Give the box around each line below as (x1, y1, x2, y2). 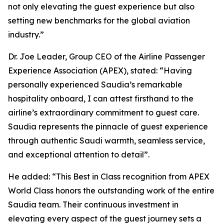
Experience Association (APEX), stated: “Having (8, 65, 192, 75)
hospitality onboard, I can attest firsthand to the (8, 93, 193, 103)
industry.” (8, 29, 44, 39)
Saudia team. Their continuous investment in (8, 199, 178, 209)
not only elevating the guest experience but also (8, 1, 194, 11)
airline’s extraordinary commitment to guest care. (8, 107, 199, 117)
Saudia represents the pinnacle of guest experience (8, 121, 208, 131)
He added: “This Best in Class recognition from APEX (8, 171, 209, 181)
